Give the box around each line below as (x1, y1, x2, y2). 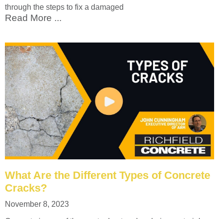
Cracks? (5, 182, 47, 195)
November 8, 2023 (5, 200, 69, 209)
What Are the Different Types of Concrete (5, 169, 210, 182)
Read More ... (5, 12, 62, 23)
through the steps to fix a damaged (5, 2, 124, 11)
